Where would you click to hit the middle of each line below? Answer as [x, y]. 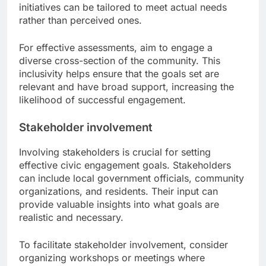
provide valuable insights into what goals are [119, 205]
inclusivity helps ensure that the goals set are [119, 74]
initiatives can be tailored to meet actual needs [123, 7]
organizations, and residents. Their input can [118, 191]
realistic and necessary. [71, 218]
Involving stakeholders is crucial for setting [115, 152]
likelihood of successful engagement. [102, 100]
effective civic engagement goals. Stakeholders [125, 165]
